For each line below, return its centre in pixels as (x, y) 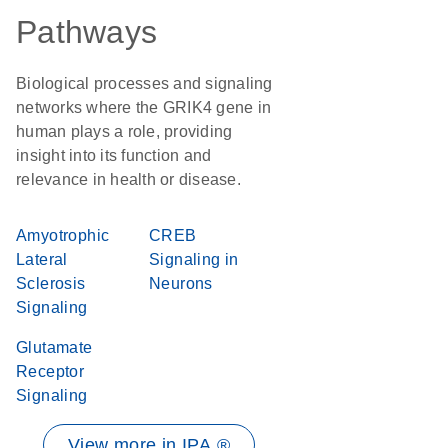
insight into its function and (114, 155)
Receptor (50, 371)
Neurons (181, 283)
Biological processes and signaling (144, 83)
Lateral (42, 259)
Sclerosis (51, 283)
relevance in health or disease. (128, 179)
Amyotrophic (63, 235)
